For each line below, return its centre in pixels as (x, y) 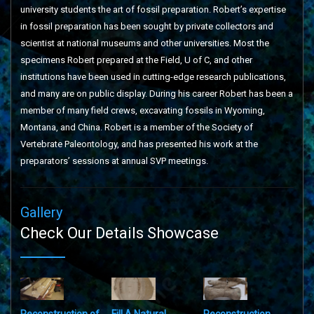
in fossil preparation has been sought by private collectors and (146, 26)
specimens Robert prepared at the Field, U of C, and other (136, 60)
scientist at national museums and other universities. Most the (144, 43)
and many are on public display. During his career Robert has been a (156, 94)
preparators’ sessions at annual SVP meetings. (114, 161)
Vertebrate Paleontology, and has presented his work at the (139, 144)
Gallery (41, 212)
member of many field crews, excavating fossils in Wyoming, (142, 110)
